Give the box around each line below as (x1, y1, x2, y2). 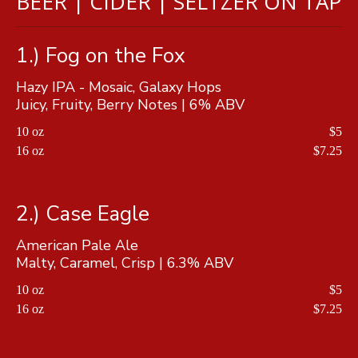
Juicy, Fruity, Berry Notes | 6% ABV (16, 94, 245, 114)
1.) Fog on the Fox (16, 41, 185, 70)
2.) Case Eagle (16, 199, 149, 228)
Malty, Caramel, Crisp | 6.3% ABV (16, 253, 233, 272)
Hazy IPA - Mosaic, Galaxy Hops (16, 77, 225, 97)
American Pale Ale (16, 235, 142, 255)
